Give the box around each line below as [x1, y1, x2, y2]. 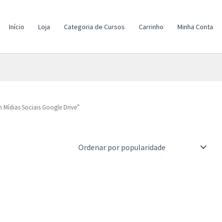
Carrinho [139, 22, 164, 31]
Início [9, 22, 24, 31]
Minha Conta [177, 22, 213, 31]
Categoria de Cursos [64, 22, 125, 31]
